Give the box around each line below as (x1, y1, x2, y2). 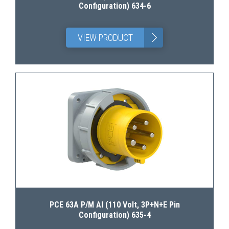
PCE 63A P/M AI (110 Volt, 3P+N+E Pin (49, 200, 180, 210)
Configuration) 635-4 (78, 210, 151, 220)
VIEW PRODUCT (77, 32, 133, 43)
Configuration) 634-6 (78, 1, 151, 11)
